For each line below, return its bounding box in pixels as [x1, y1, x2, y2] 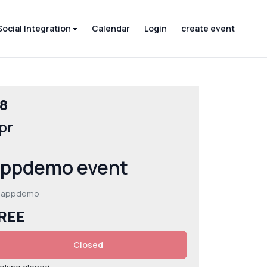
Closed [73, 239, 104, 251]
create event [181, 23, 235, 34]
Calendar [92, 23, 131, 34]
